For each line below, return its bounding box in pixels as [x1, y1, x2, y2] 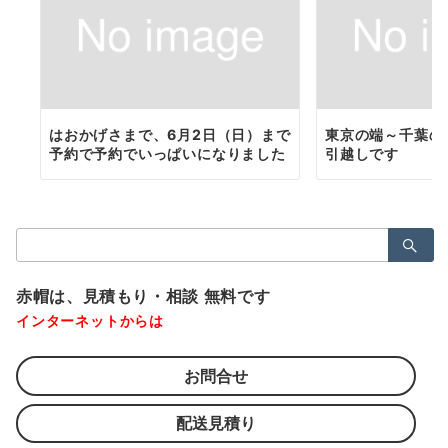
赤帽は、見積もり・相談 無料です [16, 286, 271, 307]
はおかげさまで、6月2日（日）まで [49, 126, 291, 144]
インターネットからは [16, 312, 164, 330]
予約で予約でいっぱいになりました [49, 145, 286, 163]
